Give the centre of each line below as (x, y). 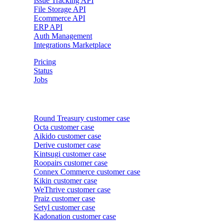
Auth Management (63, 36)
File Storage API (60, 9)
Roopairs (48, 163)
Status (43, 70)
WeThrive (49, 190)
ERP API (48, 27)
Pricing (45, 61)
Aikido (45, 136)
